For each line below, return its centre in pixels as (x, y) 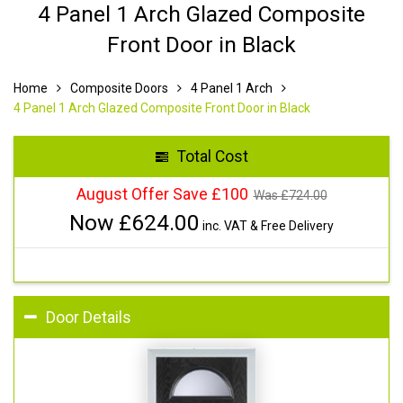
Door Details (89, 317)
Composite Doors (119, 88)
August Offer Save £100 (162, 193)
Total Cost (212, 156)
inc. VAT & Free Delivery (267, 225)
